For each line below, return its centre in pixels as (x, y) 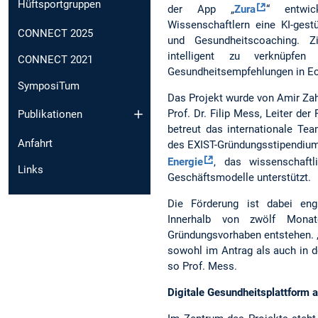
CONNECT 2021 (55, 59)
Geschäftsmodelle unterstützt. (239, 177)
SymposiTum (49, 86)
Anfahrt (35, 144)
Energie (185, 161)
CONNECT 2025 (55, 33)
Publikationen (50, 115)
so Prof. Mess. (202, 266)
